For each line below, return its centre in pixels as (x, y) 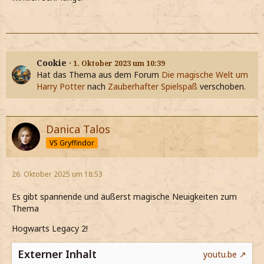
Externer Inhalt (57, 254)
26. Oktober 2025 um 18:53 (57, 174)
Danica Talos (78, 129)
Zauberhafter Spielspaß (153, 87)
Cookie (52, 63)
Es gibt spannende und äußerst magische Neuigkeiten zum (124, 197)
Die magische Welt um (205, 75)
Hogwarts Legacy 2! (50, 229)
